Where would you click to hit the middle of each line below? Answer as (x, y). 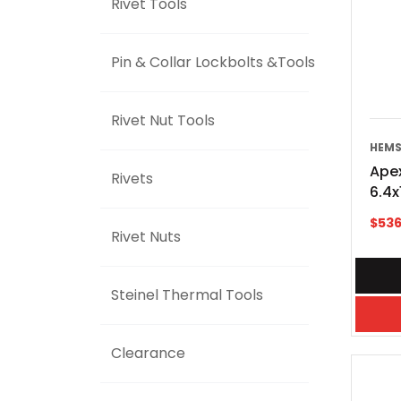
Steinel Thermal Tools (187, 295)
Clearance (148, 353)
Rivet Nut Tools (163, 120)
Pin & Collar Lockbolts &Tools (213, 62)
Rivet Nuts (146, 237)
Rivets (132, 179)
